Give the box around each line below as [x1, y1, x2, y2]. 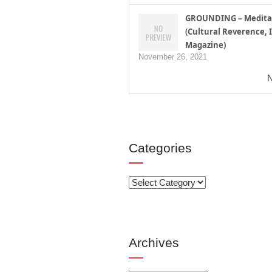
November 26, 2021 [138, 52, 207, 61]
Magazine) [185, 39, 226, 50]
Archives [129, 236, 179, 250]
